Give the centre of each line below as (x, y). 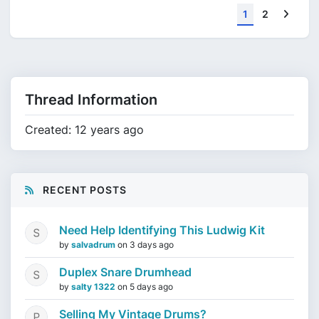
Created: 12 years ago (84, 130)
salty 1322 (94, 287)
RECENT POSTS (83, 190)
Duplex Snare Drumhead (125, 272)
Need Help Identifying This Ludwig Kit (162, 230)
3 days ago (152, 245)
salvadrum (94, 245)
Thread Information (91, 100)
